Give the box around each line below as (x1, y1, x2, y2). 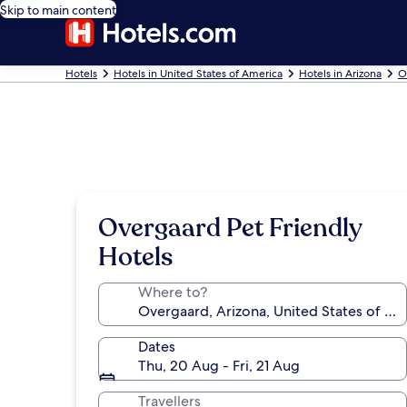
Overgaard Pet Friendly (98, 211, 362, 245)
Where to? (138, 283, 207, 302)
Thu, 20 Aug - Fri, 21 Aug (138, 356, 300, 375)
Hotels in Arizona (299, 66, 382, 81)
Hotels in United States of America (114, 66, 283, 81)
